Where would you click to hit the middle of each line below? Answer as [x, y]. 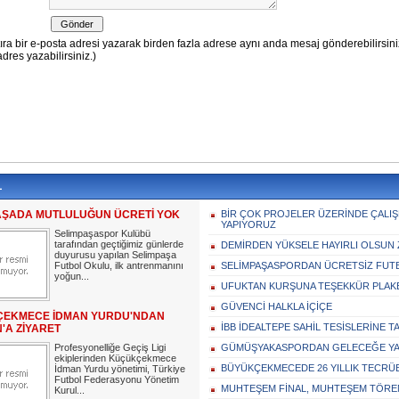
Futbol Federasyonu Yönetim [117, 379]
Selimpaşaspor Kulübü [102, 233]
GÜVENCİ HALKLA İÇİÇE [277, 306]
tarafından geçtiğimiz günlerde [119, 244]
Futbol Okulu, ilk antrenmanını [119, 265]
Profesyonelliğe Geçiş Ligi [110, 347]
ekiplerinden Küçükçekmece [115, 358]
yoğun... [72, 276]
